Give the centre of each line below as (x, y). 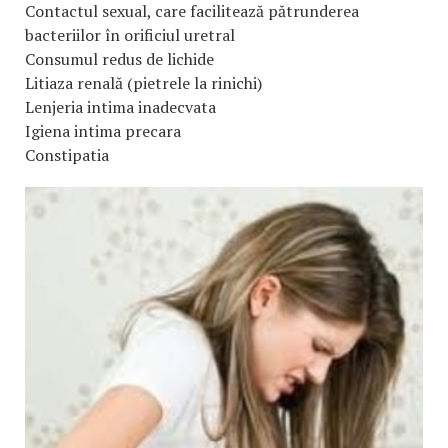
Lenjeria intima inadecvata (120, 107)
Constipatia (67, 155)
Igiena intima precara (103, 131)
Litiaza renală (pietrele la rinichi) (143, 83)
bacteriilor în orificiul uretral (130, 35)
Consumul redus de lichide (119, 59)
